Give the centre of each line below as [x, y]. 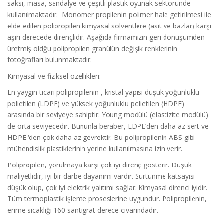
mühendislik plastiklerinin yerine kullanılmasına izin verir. [95, 149]
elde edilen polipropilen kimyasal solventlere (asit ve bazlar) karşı [109, 26]
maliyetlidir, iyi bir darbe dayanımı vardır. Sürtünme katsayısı [101, 176]
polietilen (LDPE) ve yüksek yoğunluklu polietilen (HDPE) [96, 104]
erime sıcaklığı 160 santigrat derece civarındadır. [83, 210]
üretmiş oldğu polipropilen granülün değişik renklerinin [92, 49]
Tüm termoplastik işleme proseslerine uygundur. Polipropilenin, [107, 199]
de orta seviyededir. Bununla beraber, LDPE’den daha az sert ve [108, 126]
